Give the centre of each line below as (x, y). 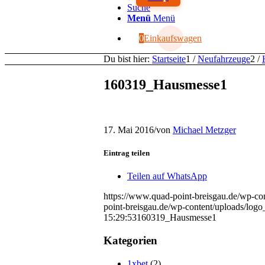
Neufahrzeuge (224, 59)
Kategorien (130, 240)
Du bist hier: (127, 59)
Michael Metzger (204, 130)
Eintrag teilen (127, 153)
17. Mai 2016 (129, 130)
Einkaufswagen (173, 38)
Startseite (169, 59)
